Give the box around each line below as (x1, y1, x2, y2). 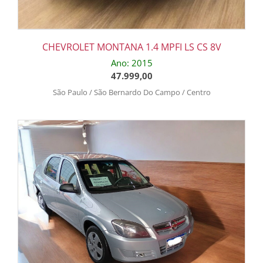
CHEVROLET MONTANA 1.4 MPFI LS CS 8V (42, 40, 221, 53)
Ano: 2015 (110, 56, 153, 69)
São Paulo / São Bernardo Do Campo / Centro (52, 86, 211, 97)
